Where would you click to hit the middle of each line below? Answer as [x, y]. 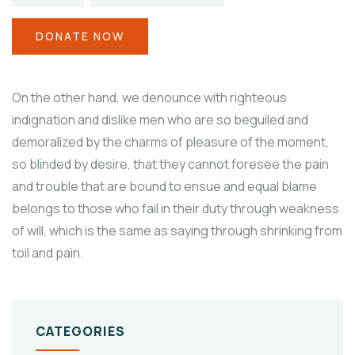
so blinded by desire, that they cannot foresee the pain [170, 164]
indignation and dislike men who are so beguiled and [160, 119]
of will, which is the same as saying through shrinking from [177, 230]
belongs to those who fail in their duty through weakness [176, 208]
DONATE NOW [80, 36]
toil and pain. [48, 252]
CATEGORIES [80, 331]
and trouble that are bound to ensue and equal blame [164, 186]
